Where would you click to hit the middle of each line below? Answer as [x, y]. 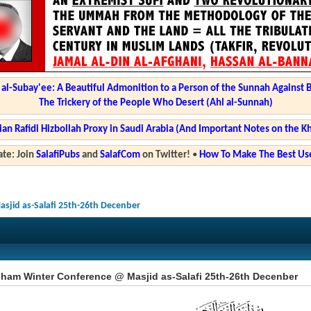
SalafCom [120, 155]
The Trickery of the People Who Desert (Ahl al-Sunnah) [155, 103]
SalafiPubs [58, 155]
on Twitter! [165, 155]
